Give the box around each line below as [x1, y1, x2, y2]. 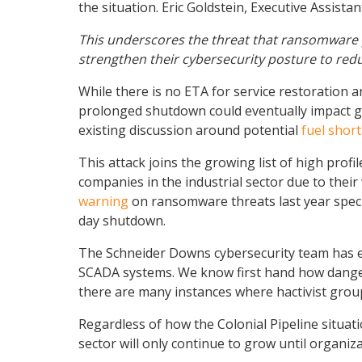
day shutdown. [78, 212, 166, 230]
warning [78, 192, 128, 211]
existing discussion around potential [78, 121, 301, 140]
